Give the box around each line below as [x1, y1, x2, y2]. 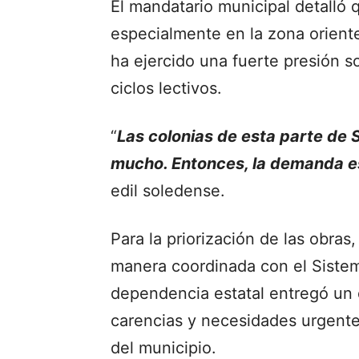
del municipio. [111, 337, 216, 357]
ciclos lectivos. [111, 78, 222, 98]
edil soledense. [111, 180, 225, 200]
